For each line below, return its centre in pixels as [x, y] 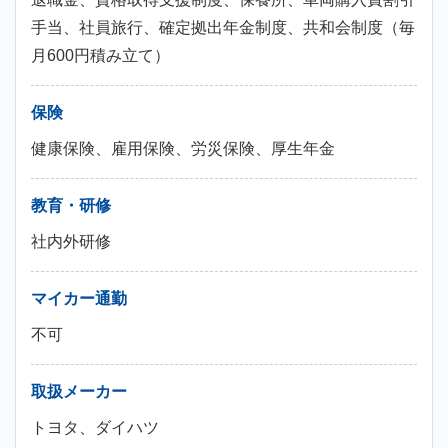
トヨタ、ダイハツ [95, 427]
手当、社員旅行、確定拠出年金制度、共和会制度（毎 [223, 27]
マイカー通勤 [79, 298]
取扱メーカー [79, 391]
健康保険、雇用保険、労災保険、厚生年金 [183, 148]
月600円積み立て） [100, 55]
